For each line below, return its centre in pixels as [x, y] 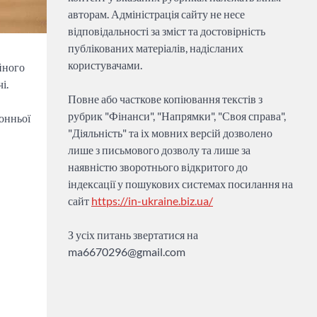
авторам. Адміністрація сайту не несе [156, 14]
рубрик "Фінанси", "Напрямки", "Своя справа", [177, 116]
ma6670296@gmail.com [127, 252]
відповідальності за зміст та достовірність [167, 31]
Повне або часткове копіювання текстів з [165, 99]
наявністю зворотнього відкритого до [158, 167]
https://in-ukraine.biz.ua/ [152, 201]
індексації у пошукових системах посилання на [180, 184]
